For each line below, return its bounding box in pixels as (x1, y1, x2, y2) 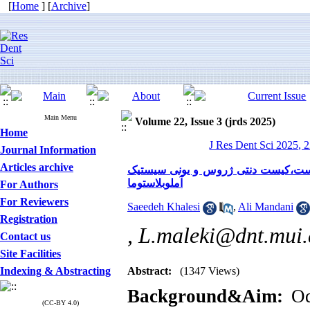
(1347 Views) (180, 265, 239, 277)
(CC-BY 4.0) (42, 299, 79, 307)
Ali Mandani (238, 201, 293, 213)
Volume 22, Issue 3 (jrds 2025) (135, 116, 275, 127)
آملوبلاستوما (127, 177, 183, 189)
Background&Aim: (127, 286, 283, 307)
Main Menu (44, 113, 77, 121)
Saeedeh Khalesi (127, 201, 200, 213)
